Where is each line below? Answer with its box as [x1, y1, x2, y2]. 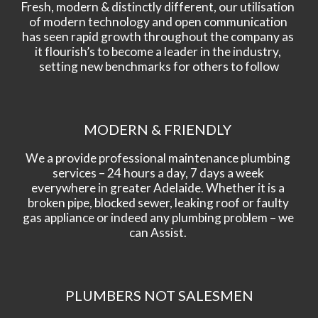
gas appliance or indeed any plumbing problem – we [22, 210, 294, 225]
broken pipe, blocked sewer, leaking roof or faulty [27, 195, 289, 210]
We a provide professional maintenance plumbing [26, 150, 290, 165]
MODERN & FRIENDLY [84, 121, 234, 138]
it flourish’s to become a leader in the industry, [35, 44, 281, 59]
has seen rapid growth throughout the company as [22, 29, 294, 44]
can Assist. [129, 225, 189, 240]
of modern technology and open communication [28, 14, 287, 29]
